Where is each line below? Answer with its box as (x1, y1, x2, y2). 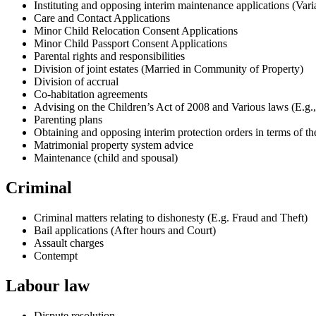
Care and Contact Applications (34, 12, 170, 25)
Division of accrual (34, 75, 119, 88)
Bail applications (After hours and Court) (34, 224, 216, 237)
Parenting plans (34, 114, 102, 126)
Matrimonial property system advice (34, 139, 193, 152)
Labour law (6, 276, 90, 296)
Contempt (34, 250, 78, 262)
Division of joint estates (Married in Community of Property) (34, 63, 303, 75)
